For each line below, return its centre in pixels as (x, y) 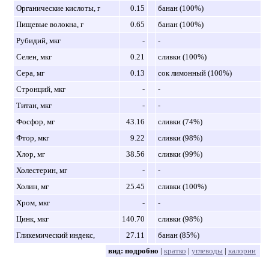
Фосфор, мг (35, 121)
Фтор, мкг (32, 138)
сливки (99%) (180, 154)
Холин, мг (32, 186)
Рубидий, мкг (38, 40)
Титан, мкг (34, 105)
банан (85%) (178, 235)
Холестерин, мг (41, 170)
